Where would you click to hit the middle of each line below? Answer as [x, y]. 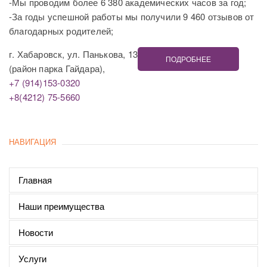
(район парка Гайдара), [57, 69]
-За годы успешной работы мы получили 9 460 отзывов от [132, 17]
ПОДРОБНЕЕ [188, 59]
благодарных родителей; [61, 31]
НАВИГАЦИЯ [32, 142]
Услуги [32, 259]
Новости [36, 232]
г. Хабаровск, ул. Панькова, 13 [74, 54]
